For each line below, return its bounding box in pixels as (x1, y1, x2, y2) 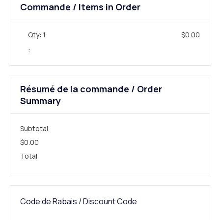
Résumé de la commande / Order (20, 83, 162, 95)
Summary (20, 95, 61, 107)
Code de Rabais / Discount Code (20, 196, 137, 207)
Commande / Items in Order (20, 1, 140, 13)
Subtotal (20, 124, 48, 133)
